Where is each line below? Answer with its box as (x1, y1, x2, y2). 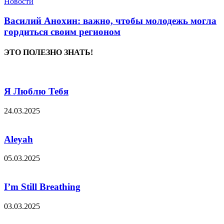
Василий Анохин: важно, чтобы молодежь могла (4, 15, 216, 26)
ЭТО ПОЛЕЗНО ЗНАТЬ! (4, 48, 93, 57)
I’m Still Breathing (4, 181, 80, 192)
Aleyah (4, 133, 33, 144)
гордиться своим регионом (4, 26, 120, 37)
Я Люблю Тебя (4, 86, 68, 97)
